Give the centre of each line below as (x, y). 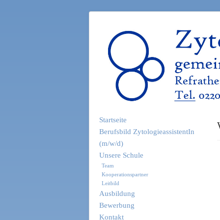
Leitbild (110, 183)
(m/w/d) (111, 143)
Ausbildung (117, 193)
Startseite (113, 120)
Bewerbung (117, 205)
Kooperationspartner (125, 174)
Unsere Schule (121, 155)
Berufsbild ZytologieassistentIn (147, 131)
